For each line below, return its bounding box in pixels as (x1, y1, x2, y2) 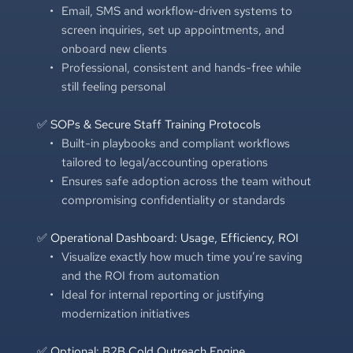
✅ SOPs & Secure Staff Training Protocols (36, 116, 261, 132)
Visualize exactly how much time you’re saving (61, 248, 303, 265)
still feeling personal (61, 78, 165, 95)
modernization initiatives (61, 305, 190, 321)
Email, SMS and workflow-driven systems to (61, 2, 292, 19)
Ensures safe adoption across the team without (61, 173, 311, 189)
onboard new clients (61, 40, 167, 57)
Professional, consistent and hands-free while (61, 59, 301, 76)
